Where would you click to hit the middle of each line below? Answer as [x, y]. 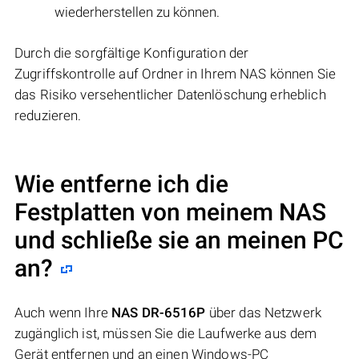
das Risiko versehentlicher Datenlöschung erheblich [170, 95]
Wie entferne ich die [121, 184]
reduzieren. [48, 116]
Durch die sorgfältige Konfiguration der [132, 53]
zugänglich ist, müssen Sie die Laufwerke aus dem [166, 334]
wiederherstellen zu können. [137, 12]
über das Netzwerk [264, 313]
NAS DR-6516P [159, 313]
